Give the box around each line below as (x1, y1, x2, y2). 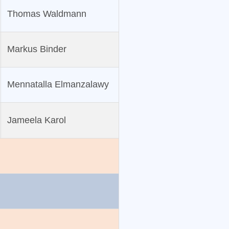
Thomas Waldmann (7, 9, 86, 19)
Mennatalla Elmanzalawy (7, 79, 109, 90)
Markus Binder (7, 44, 66, 55)
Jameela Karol (7, 115, 66, 126)
